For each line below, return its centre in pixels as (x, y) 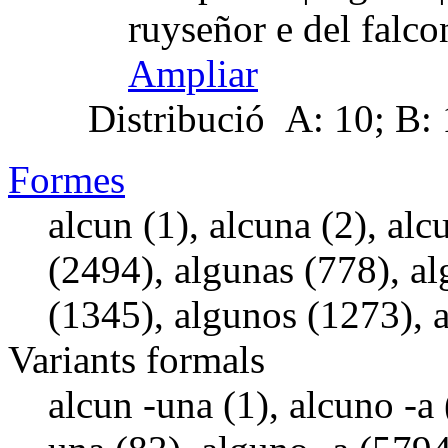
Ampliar (193, 73)
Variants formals (136, 359)
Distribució (176, 118)
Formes (66, 179)
